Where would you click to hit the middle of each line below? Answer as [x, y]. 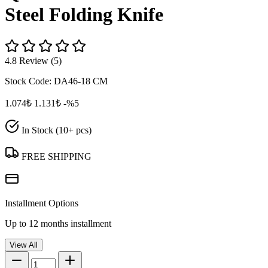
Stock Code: [29, 81]
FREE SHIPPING [55, 156]
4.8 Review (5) [33, 60]
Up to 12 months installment [58, 223]
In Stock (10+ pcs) [55, 130]
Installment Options [42, 203]
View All [24, 245]
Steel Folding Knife [84, 15]
